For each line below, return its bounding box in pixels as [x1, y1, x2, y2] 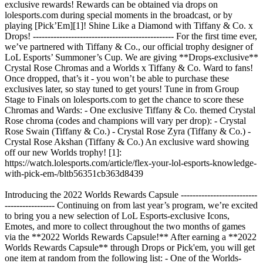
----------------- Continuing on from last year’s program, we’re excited [5, 200, 258, 210]
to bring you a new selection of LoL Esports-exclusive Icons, [5, 210, 230, 221]
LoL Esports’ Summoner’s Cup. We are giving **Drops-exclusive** [5, 52, 258, 62]
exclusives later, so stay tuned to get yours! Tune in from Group [5, 83, 239, 94]
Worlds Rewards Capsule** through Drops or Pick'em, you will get [5, 242, 255, 252]
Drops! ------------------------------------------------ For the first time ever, [5, 31, 257, 41]
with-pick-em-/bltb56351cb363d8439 [5, 168, 143, 178]
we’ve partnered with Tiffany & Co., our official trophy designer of [5, 41, 253, 52]
